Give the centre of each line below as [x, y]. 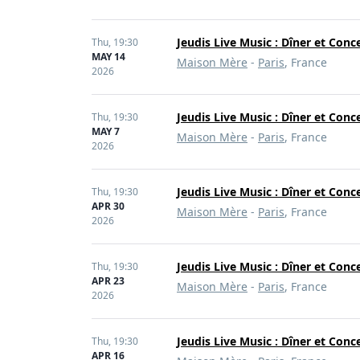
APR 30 [108, 206]
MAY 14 [108, 57]
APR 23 [108, 281]
